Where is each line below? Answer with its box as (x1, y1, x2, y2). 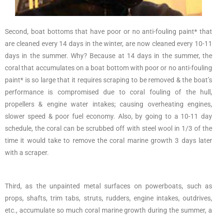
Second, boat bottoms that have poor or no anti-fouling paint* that (5, 27, 212, 35)
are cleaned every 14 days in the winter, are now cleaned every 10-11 (5, 39, 212, 47)
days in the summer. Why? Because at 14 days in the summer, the (5, 51, 212, 60)
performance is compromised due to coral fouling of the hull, (5, 88, 212, 96)
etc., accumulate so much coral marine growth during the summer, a (5, 206, 212, 214)
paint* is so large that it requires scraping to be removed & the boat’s (5, 76, 212, 84)
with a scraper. (5, 148, 49, 156)
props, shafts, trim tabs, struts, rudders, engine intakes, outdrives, (5, 194, 212, 202)
